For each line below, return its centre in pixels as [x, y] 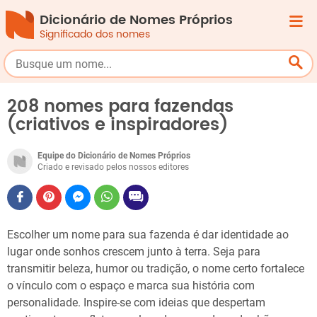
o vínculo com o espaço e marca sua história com [131, 286]
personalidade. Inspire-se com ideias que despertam [136, 302]
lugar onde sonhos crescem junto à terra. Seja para [134, 252]
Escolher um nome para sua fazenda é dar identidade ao [148, 235]
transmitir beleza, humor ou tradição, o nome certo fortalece [156, 269]
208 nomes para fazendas [120, 107]
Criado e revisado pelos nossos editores [113, 167]
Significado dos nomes [95, 34]
